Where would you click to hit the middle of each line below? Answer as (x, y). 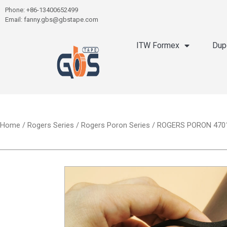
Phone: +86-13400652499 (42, 10)
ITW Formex (158, 45)
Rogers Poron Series (116, 125)
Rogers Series (51, 125)
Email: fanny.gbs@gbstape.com (52, 20)
